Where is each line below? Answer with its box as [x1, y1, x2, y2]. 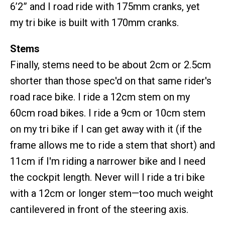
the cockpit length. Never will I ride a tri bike [10, 171, 205, 183]
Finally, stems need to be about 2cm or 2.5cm [10, 59, 211, 71]
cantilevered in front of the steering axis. [10, 203, 188, 215]
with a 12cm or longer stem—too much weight [10, 187, 213, 199]
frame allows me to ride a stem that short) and [10, 139, 215, 151]
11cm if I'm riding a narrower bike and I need [10, 155, 205, 167]
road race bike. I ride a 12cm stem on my [10, 91, 190, 103]
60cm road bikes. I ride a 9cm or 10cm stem [10, 107, 205, 119]
